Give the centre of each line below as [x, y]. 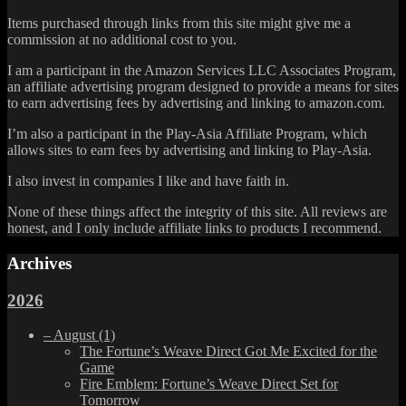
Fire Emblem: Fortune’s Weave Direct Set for [209, 384]
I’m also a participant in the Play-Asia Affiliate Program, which [187, 134]
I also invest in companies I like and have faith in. [148, 181]
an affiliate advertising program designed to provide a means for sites [203, 87]
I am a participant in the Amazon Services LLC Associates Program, [202, 71]
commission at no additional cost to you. [122, 40]
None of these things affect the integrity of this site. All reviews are [197, 212]
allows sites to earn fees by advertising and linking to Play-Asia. [189, 150]
